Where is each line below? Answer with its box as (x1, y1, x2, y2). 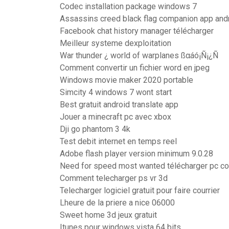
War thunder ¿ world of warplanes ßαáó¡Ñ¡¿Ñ (60, 51, 218, 60)
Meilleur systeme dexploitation (60, 38, 171, 48)
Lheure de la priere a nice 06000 (60, 198, 175, 208)
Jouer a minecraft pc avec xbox (60, 112, 171, 122)
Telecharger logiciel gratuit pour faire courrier (60, 186, 220, 195)
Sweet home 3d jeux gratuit (60, 210, 157, 220)
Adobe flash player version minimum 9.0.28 (60, 149, 213, 158)
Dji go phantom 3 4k (60, 124, 130, 134)
